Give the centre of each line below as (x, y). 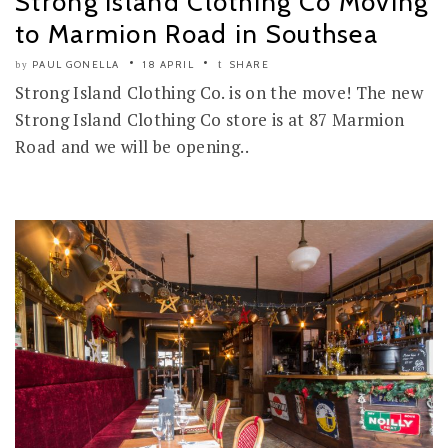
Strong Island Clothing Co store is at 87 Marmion (210, 120)
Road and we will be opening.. (132, 147)
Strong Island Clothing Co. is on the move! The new (219, 93)
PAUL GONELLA (75, 65)
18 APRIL (168, 65)
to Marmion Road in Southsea (197, 34)
